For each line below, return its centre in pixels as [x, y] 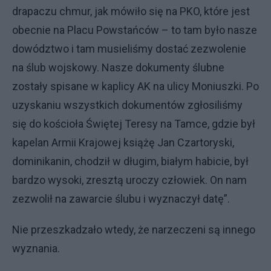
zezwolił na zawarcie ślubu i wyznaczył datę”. [121, 198]
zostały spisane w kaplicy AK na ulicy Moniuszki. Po [135, 86]
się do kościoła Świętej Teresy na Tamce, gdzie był [134, 123]
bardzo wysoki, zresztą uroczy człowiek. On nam [129, 180]
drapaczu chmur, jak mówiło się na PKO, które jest [131, 11]
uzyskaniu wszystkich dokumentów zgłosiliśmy [127, 105]
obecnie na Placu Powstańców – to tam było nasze [135, 30]
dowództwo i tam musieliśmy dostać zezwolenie [129, 48]
